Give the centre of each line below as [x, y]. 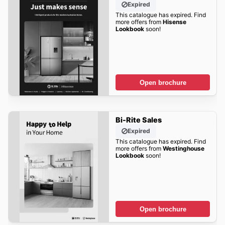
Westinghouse [183, 149]
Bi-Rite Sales [138, 120]
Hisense [174, 22]
